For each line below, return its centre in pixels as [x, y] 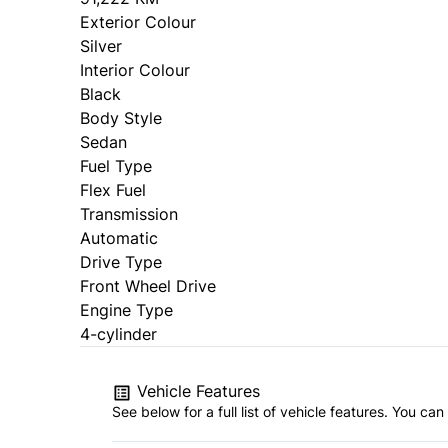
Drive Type [121, 262]
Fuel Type [116, 166]
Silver [101, 46]
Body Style [121, 118]
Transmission [129, 214]
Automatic [119, 238]
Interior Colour [135, 70]
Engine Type [126, 310]
